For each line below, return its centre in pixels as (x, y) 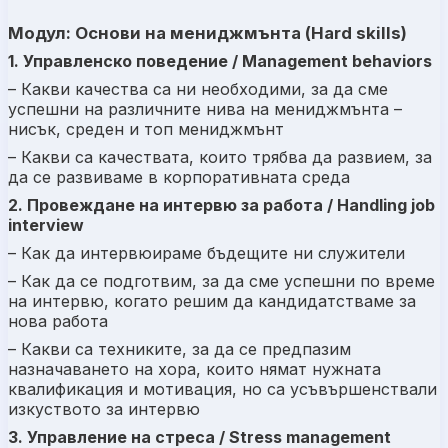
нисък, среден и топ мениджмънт (146, 128)
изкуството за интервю (104, 408)
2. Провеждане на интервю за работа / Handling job (221, 204)
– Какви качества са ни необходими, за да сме (198, 88)
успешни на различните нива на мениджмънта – (205, 108)
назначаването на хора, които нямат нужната (194, 368)
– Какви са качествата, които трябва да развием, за (220, 156)
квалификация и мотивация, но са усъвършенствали (222, 388)
